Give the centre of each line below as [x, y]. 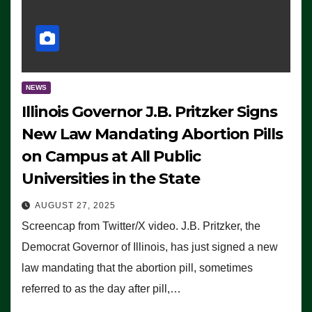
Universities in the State [111, 178]
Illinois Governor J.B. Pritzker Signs [150, 111]
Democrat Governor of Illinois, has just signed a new [150, 247]
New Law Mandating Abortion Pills [152, 134]
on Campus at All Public [111, 156]
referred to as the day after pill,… [101, 288]
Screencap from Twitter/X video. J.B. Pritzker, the [141, 226]
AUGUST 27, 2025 [75, 205]
